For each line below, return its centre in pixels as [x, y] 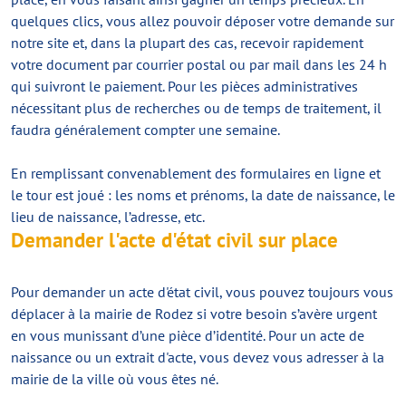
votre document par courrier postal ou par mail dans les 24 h [199, 64]
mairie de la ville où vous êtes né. [115, 379]
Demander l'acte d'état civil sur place [174, 240]
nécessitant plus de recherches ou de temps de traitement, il [196, 108]
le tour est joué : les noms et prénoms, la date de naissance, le [203, 195]
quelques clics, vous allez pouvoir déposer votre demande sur [203, 21]
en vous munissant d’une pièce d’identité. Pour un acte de [188, 335]
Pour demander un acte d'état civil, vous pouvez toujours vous [202, 292]
